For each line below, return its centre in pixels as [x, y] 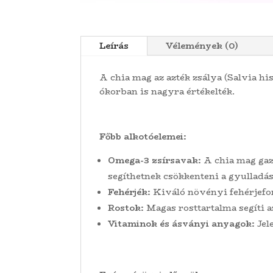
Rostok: [126, 208]
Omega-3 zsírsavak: [154, 161]
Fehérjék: [129, 192]
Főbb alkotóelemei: [143, 137]
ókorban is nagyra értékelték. [167, 92]
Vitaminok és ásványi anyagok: [181, 224]
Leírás [114, 46]
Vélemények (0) [202, 46]
